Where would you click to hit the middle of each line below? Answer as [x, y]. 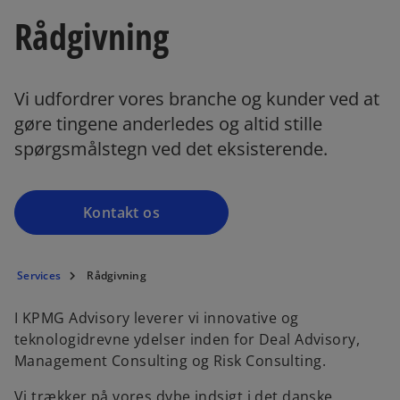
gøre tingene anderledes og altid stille [168, 124]
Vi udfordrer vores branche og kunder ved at [197, 99]
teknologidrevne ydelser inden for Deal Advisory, [187, 339]
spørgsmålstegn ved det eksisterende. [171, 149]
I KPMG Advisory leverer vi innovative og [157, 318]
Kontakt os [121, 212]
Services [39, 275]
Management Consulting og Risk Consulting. [171, 361]
